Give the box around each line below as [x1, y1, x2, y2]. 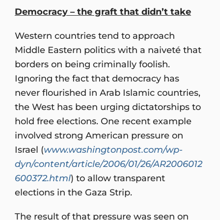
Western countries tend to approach [15, 29, 175, 41]
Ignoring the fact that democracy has [15, 72, 179, 84]
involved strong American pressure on [15, 129, 183, 141]
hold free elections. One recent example [15, 115, 192, 127]
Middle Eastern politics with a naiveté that [15, 44, 201, 55]
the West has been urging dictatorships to [15, 101, 201, 112]
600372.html [15, 172, 71, 184]
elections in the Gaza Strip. [15, 186, 132, 198]
